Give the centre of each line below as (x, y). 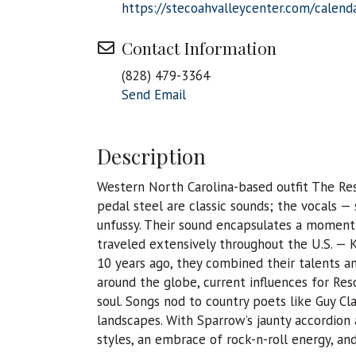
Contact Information (199, 48)
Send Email (154, 95)
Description (151, 157)
